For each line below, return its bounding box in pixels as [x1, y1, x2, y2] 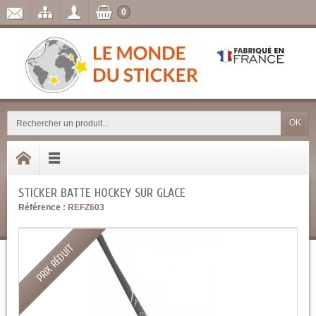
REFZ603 [68, 202, 104, 212]
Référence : [18, 202, 66, 212]
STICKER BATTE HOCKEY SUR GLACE [18, 186, 186, 200]
